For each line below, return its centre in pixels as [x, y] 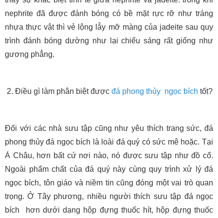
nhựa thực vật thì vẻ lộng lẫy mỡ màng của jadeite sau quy [109, 27]
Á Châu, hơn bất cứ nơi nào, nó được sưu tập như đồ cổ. [109, 155]
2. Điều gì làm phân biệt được [58, 91]
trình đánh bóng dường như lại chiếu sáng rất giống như [109, 40]
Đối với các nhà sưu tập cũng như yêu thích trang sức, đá [109, 128]
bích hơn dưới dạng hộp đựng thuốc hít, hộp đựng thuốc [109, 210]
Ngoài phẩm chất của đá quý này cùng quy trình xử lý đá [109, 169]
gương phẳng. [30, 54]
